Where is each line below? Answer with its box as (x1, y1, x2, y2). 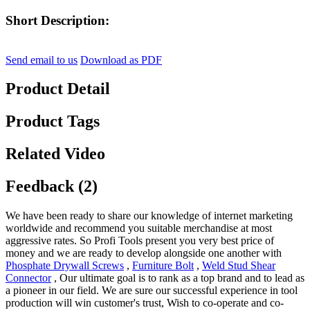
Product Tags (6, 112, 100, 131)
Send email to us (6, 53, 77, 66)
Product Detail (6, 80, 110, 98)
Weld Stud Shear (202, 259, 275, 272)
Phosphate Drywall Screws (6, 259, 124, 272)
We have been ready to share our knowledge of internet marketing (6, 210, 293, 222)
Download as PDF (80, 53, 162, 66)
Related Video (6, 145, 105, 163)
